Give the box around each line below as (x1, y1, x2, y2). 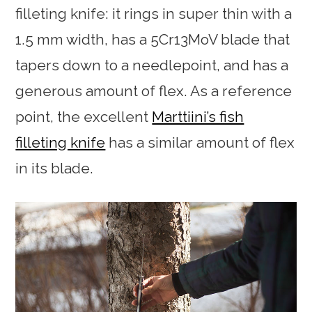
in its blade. (15, 159, 94, 177)
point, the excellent (15, 107, 153, 125)
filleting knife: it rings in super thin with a (15, 4, 292, 22)
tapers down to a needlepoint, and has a (15, 56, 289, 74)
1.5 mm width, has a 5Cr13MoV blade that (15, 30, 290, 48)
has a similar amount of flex (105, 133, 295, 151)
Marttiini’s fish (152, 107, 244, 125)
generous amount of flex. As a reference (15, 81, 292, 100)
